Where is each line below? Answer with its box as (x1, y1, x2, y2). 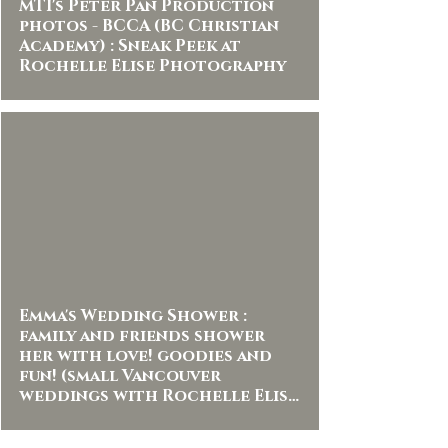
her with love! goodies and (19, 345, 272, 367)
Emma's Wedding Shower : (19, 305, 247, 327)
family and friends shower (19, 325, 265, 347)
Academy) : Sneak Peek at (19, 35, 110, 57)
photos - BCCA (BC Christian (19, 15, 279, 37)
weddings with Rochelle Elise (19, 385, 298, 407)
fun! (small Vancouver (19, 365, 221, 387)
